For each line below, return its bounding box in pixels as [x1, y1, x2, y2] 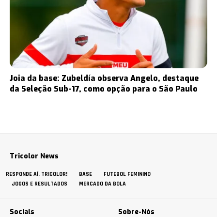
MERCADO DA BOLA [79, 180, 126, 188]
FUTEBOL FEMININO [104, 170, 151, 178]
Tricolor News [10, 152, 59, 161]
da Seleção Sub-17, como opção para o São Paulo [10, 84, 198, 94]
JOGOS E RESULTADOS [12, 180, 67, 188]
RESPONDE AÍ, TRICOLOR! [6, 170, 67, 178]
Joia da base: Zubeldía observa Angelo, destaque [10, 73, 199, 84]
